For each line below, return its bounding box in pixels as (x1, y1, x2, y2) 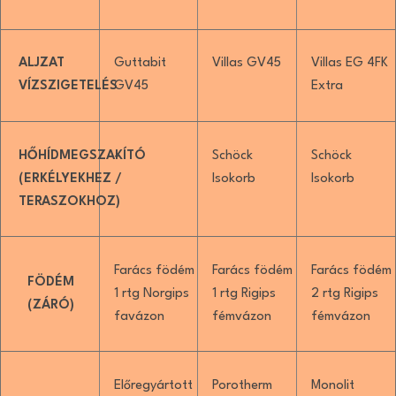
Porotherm (212, 378, 272, 392)
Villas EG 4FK (310, 57, 388, 71)
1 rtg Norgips (113, 286, 189, 301)
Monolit (310, 378, 354, 392)
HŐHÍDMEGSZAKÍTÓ (19, 148, 146, 163)
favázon (113, 309, 164, 324)
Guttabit (113, 57, 166, 71)
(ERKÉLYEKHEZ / (19, 171, 122, 186)
